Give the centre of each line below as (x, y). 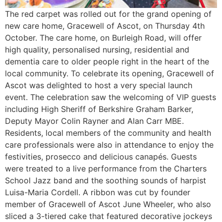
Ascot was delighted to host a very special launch (99, 85)
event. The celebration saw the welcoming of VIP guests (111, 97)
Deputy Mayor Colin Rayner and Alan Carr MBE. (94, 121)
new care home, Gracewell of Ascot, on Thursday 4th (105, 26)
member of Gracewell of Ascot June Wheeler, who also (108, 204)
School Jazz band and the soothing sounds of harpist (106, 180)
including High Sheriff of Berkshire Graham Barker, (99, 109)
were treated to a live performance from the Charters (106, 168)
